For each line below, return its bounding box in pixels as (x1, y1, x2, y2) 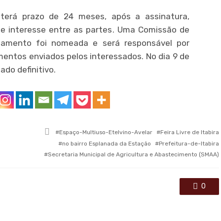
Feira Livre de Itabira (160, 129, 219, 136)
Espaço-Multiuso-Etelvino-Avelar (59, 129, 152, 136)
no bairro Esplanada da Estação (62, 140, 151, 147)
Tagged (49, 125, 80, 136)
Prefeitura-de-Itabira (159, 140, 219, 147)
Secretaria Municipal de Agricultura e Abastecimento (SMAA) (48, 151, 219, 158)
